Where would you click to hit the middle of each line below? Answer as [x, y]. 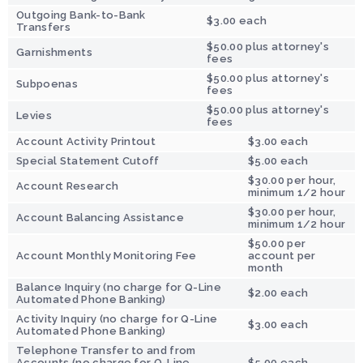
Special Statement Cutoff [88, 160]
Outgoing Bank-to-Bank [81, 15]
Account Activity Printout [86, 141]
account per [282, 255]
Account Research [68, 186]
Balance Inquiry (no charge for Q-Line [119, 287]
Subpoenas [47, 83]
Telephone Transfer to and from [106, 350]
